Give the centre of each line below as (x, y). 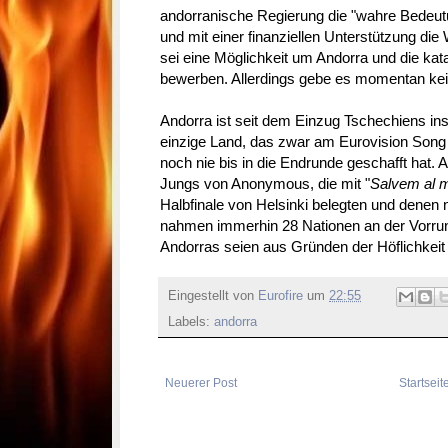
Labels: (191, 322)
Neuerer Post (201, 383)
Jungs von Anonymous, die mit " (265, 183)
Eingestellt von (213, 296)
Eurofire (280, 296)
